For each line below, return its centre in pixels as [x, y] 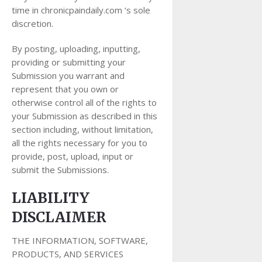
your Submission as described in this [85, 116]
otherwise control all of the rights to [84, 102]
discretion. [32, 23]
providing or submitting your [69, 62]
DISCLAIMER [59, 217]
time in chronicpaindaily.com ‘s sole [81, 10]
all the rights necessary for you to [80, 143]
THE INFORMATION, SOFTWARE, [80, 240]
